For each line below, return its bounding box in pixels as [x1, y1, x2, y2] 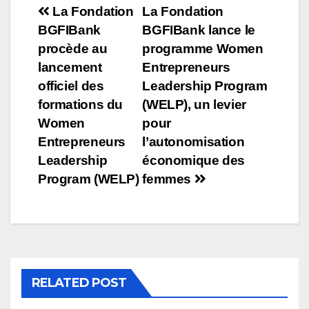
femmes [142, 171, 195, 186]
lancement [38, 59, 102, 74]
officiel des [38, 78, 104, 93]
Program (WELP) [38, 171, 139, 186]
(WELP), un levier [142, 97, 246, 112]
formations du [38, 97, 123, 112]
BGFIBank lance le [142, 22, 255, 37]
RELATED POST [32, 275, 127, 290]
